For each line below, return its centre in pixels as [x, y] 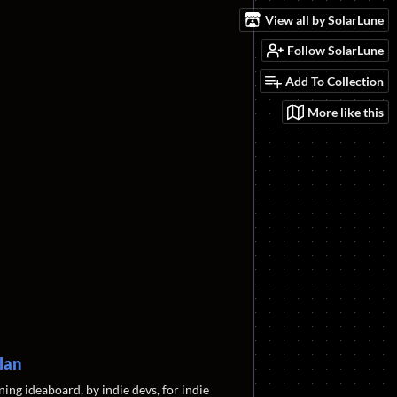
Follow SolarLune [335, 51]
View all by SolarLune [324, 19]
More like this [346, 112]
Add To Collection [335, 82]
